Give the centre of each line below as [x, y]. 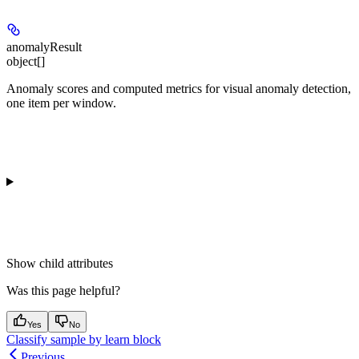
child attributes [76, 263]
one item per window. [61, 103]
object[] [26, 61]
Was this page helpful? [63, 290]
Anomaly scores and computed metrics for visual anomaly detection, [179, 88]
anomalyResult [44, 46]
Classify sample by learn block [84, 339]
